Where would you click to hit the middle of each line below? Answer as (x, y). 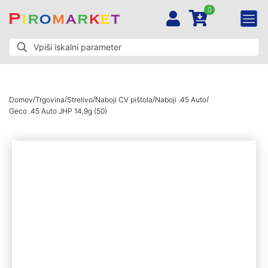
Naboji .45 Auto (181, 99)
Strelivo (80, 99)
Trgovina (50, 99)
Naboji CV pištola (124, 99)
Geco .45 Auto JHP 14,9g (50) (58, 111)
